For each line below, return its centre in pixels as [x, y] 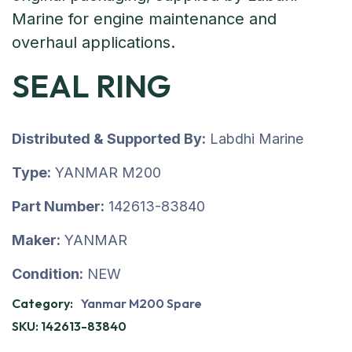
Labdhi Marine [255, 139]
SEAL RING [92, 86]
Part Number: [58, 206]
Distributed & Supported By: [109, 139]
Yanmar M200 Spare [141, 303]
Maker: [36, 240]
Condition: [48, 274]
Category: [44, 303]
